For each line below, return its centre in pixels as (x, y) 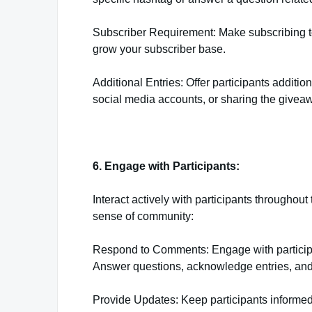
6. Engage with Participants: (166, 166)
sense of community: (143, 216)
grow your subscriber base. (159, 49)
